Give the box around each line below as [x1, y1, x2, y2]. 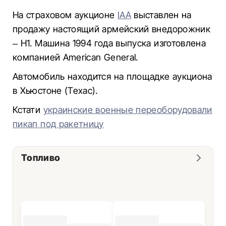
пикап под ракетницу [13, 119, 104, 129]
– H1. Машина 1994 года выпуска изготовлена [13, 38, 206, 48]
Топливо [21, 152, 61, 163]
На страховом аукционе [13, 10, 118, 20]
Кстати [13, 104, 43, 115]
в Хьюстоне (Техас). [13, 85, 98, 96]
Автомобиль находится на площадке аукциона [13, 71, 212, 82]
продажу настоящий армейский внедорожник [13, 24, 211, 34]
